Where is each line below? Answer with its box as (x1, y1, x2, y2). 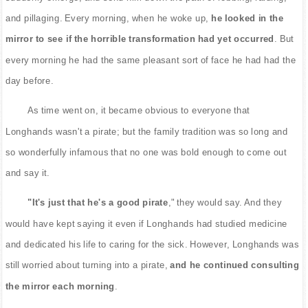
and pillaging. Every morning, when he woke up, (5, 12, 209, 23)
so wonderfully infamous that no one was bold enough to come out (5, 146, 287, 157)
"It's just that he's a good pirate (27, 197, 168, 208)
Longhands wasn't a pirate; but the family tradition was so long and (5, 126, 288, 137)
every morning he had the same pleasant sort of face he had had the (5, 54, 296, 65)
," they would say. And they (168, 197, 282, 208)
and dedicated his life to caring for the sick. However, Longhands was (5, 239, 299, 250)
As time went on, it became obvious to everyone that (27, 105, 250, 115)
